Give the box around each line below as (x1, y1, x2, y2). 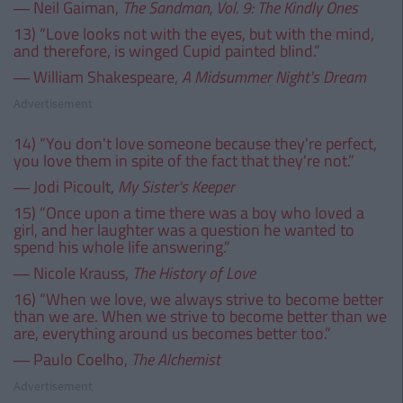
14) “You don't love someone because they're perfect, (13, 131, 377, 156)
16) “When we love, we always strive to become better (13, 287, 383, 311)
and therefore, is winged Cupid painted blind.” (13, 39, 320, 63)
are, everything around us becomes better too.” (13, 321, 331, 345)
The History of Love (132, 261, 255, 285)
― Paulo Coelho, (13, 347, 131, 372)
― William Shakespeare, (13, 65, 182, 89)
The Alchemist (131, 347, 220, 372)
